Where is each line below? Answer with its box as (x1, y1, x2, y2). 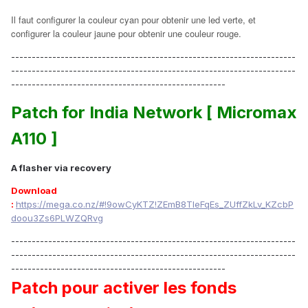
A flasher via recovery (11, 162, 111, 173)
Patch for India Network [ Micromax (11, 102, 297, 122)
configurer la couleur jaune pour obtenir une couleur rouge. (11, 26, 241, 40)
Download (11, 184, 57, 196)
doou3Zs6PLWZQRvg (11, 212, 103, 223)
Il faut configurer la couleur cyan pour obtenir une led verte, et (11, 12, 256, 26)
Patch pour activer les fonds (11, 277, 236, 298)
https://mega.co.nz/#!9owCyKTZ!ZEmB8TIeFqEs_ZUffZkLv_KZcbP (16, 198, 294, 210)
